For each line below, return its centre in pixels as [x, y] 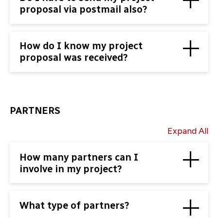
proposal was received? [74, 58]
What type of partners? [74, 205]
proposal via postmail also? [83, 9]
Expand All [188, 131]
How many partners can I [79, 157]
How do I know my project [81, 46]
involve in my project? [71, 169]
